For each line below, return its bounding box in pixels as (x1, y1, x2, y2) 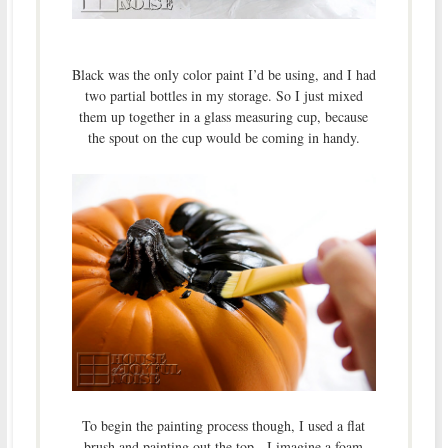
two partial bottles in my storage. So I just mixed (84, 85, 363, 105)
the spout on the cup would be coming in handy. (87, 127, 360, 147)
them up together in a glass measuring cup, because (79, 106, 369, 126)
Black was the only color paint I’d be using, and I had (71, 64, 376, 84)
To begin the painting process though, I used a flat (82, 416, 366, 436)
